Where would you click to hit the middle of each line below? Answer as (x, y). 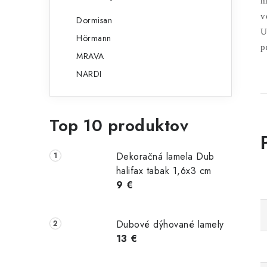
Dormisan (94, 20)
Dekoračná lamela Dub (165, 156)
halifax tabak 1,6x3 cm (164, 171)
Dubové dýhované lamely (170, 224)
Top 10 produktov (119, 125)
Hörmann (94, 38)
